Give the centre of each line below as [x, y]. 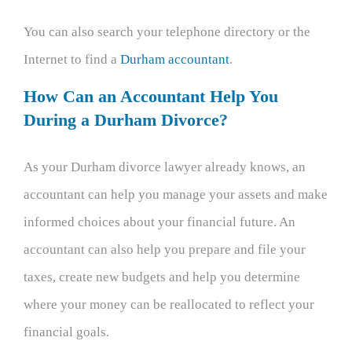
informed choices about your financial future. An [159, 222]
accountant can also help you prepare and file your [165, 249]
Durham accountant [175, 60]
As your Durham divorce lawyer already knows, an [165, 167]
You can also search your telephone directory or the [167, 32]
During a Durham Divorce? [126, 120]
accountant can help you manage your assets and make [176, 194]
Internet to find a [72, 60]
